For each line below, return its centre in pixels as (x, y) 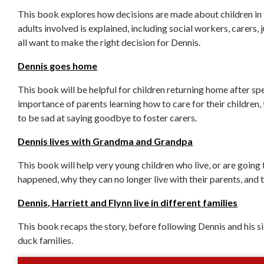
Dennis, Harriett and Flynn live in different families (128, 203)
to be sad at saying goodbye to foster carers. (108, 118)
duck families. (46, 240)
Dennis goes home (58, 66)
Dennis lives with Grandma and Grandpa (105, 141)
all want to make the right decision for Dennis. (109, 42)
